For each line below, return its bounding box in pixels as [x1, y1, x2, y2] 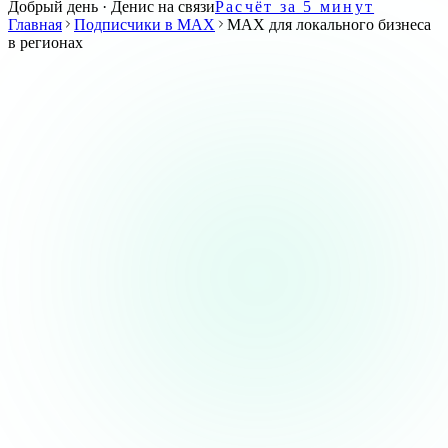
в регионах [8, 34, 83, 51]
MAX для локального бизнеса [227, 16, 431, 33]
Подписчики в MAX [74, 16, 215, 33]
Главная [8, 16, 62, 33]
